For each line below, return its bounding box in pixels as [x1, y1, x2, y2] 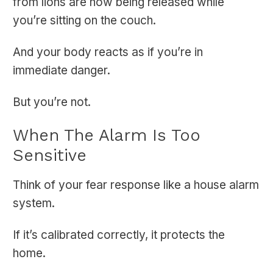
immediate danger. [13, 63, 110, 78]
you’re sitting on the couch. [13, 13, 156, 28]
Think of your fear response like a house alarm [13, 178, 259, 193]
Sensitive [13, 145, 87, 166]
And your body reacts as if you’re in [13, 45, 203, 60]
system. [13, 196, 55, 211]
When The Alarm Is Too [13, 125, 200, 146]
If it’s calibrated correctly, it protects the [13, 228, 225, 243]
